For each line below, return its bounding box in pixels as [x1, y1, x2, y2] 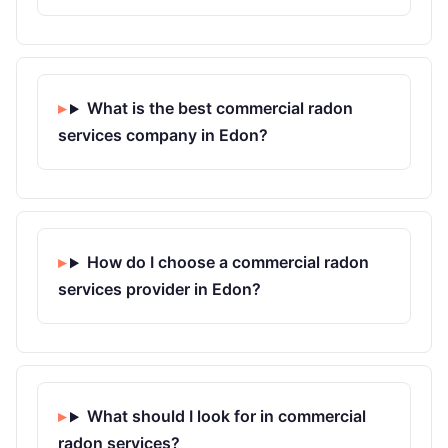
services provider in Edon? [58, 279, 261, 300]
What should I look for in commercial [86, 406, 366, 427]
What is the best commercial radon [86, 98, 353, 119]
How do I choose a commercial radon [86, 252, 369, 273]
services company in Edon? [58, 125, 268, 146]
